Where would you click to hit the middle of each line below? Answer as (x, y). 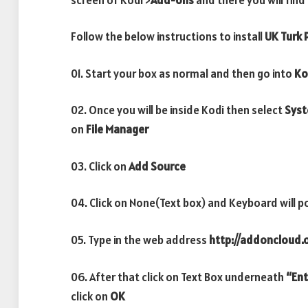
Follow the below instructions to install (167, 37)
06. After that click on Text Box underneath (178, 277)
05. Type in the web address (139, 240)
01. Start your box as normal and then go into (183, 73)
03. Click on (100, 166)
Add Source (157, 166)
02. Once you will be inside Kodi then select (178, 110)
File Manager (117, 130)
